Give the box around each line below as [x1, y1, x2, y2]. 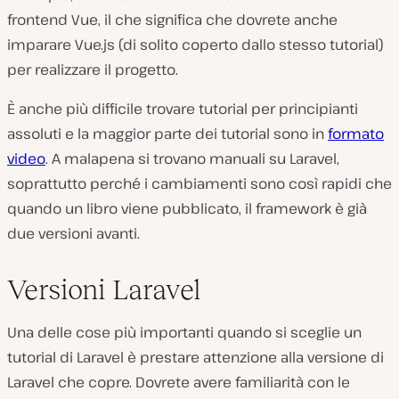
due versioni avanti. [7, 223, 140, 243]
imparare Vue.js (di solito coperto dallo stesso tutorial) [7, 34, 384, 54]
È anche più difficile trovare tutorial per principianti [7, 98, 358, 118]
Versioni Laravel [7, 273, 201, 305]
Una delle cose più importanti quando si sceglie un [7, 322, 362, 342]
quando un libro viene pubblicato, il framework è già [7, 198, 367, 218]
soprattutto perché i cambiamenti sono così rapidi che [7, 173, 392, 193]
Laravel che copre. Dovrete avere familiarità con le [7, 371, 350, 392]
